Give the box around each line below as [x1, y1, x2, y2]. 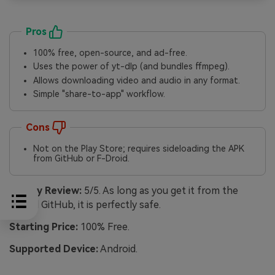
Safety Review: [9, 185, 82, 197]
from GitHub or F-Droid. [33, 153, 130, 164]
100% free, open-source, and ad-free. [33, 47, 188, 58]
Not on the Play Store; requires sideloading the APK [33, 144, 245, 154]
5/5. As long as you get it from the [82, 185, 238, 197]
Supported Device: [9, 242, 98, 255]
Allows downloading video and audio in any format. [33, 75, 241, 85]
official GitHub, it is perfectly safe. [9, 199, 161, 211]
